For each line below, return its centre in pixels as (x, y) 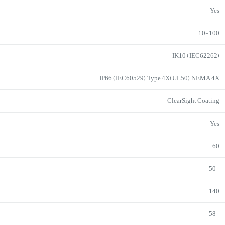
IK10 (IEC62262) (196, 55)
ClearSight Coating (194, 101)
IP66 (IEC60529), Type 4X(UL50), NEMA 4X (160, 78)
